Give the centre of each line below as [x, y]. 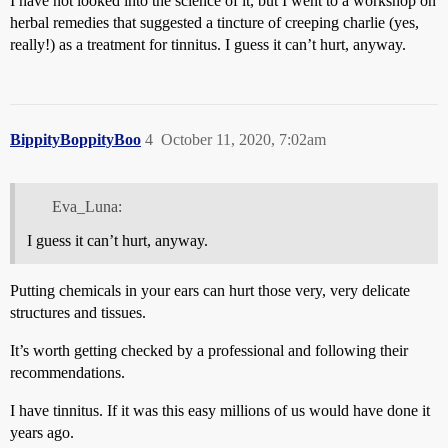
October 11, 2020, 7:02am [243, 139]
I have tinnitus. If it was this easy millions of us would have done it [220, 410]
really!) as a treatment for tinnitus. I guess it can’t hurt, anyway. [208, 44]
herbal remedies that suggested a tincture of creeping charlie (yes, [214, 22]
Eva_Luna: [86, 206]
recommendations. [67, 372]
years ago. [42, 432]
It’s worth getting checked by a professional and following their [209, 350]
